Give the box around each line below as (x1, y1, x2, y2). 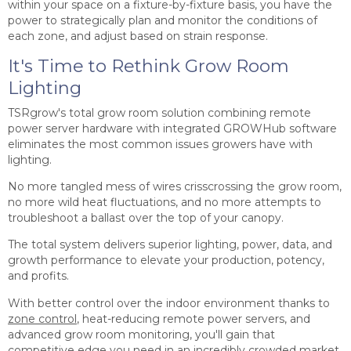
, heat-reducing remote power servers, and (77, 311, 310, 326)
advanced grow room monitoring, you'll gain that (8, 327, 275, 342)
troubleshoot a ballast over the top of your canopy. (8, 211, 284, 226)
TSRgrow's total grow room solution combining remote (8, 105, 311, 120)
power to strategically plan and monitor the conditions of (8, 13, 317, 28)
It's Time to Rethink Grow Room (8, 55, 289, 77)
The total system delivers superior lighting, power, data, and (8, 237, 332, 252)
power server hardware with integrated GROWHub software (8, 121, 337, 136)
